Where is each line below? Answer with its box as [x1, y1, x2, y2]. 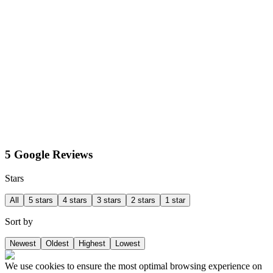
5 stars [29, 196, 53, 205]
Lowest [115, 239, 140, 249]
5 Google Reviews [5, 148, 93, 161]
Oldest [46, 239, 69, 249]
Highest [79, 239, 105, 249]
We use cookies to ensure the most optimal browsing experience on [5, 261, 262, 272]
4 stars [63, 196, 87, 205]
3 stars [97, 196, 121, 205]
